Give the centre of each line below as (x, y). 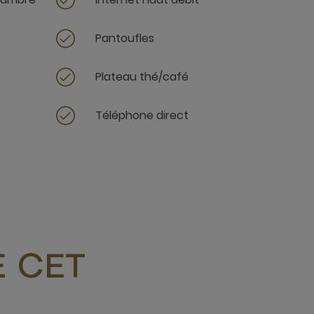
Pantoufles (124, 38)
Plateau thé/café (142, 76)
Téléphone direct (142, 115)
